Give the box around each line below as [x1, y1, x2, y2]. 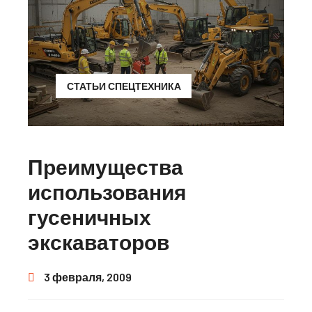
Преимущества [28, 153, 183, 179]
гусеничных [28, 203, 151, 229]
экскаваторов [28, 228, 169, 254]
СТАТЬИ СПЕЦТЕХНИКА [67, 79, 181, 92]
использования [28, 178, 187, 204]
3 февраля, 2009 [42, 270, 132, 283]
